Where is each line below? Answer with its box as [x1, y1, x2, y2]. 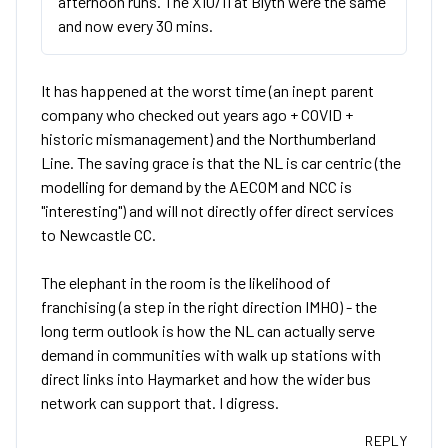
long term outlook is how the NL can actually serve [41, 321, 375, 340]
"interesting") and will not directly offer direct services [41, 201, 394, 220]
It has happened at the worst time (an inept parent [41, 81, 374, 100]
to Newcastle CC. [41, 225, 156, 244]
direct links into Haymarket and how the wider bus [41, 369, 371, 388]
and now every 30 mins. [58, 16, 213, 35]
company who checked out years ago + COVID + [41, 105, 353, 124]
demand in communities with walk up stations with [41, 345, 381, 364]
